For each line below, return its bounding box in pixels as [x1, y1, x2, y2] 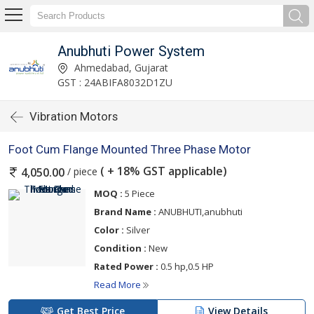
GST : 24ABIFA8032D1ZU [57, 75, 172, 89]
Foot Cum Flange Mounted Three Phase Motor [8, 142, 251, 156]
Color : [94, 224, 124, 237]
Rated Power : [94, 260, 158, 273]
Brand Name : [94, 205, 156, 219]
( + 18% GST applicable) [97, 163, 227, 179]
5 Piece [123, 187, 155, 200]
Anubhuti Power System [57, 42, 205, 60]
